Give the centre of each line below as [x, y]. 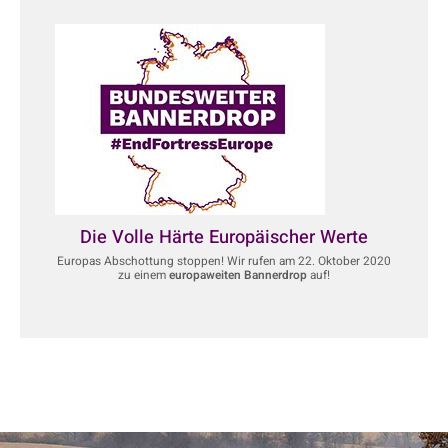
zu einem [143, 275]
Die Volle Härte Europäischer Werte [223, 237]
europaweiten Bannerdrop [238, 275]
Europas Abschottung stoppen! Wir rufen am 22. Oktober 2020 [224, 261]
